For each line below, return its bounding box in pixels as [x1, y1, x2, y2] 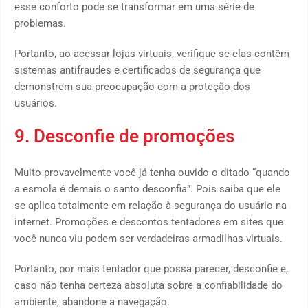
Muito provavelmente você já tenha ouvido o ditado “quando [14, 166, 290, 179]
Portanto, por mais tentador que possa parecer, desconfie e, [14, 263, 288, 275]
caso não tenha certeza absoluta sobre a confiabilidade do [14, 279, 283, 291]
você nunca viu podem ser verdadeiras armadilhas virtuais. [14, 232, 283, 245]
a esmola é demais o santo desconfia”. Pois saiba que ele [14, 183, 280, 195]
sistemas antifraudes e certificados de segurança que [14, 64, 261, 76]
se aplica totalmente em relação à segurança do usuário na [14, 199, 287, 212]
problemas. [14, 17, 66, 30]
